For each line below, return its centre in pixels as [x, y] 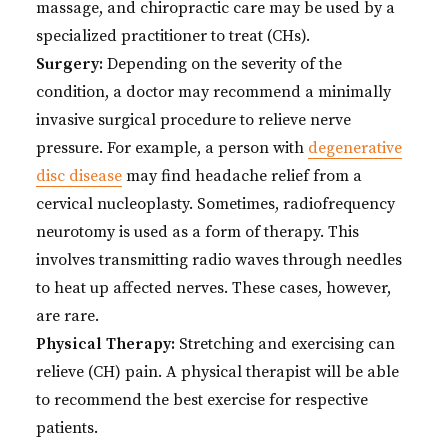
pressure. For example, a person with [172, 148]
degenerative [355, 148]
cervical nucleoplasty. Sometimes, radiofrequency [215, 204]
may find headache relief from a [242, 176]
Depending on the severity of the [222, 64]
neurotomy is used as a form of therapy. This [197, 232]
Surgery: [69, 64]
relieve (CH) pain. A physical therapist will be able [217, 372]
